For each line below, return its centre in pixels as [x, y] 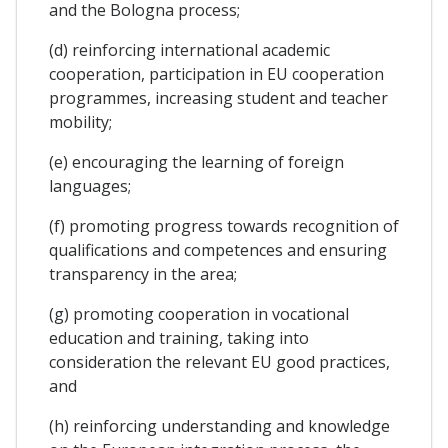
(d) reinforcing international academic [189, 49]
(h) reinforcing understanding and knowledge [219, 425]
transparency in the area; [143, 273]
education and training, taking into [179, 337]
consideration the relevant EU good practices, [219, 361]
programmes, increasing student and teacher [218, 97]
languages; [90, 185]
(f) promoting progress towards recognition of [224, 225]
